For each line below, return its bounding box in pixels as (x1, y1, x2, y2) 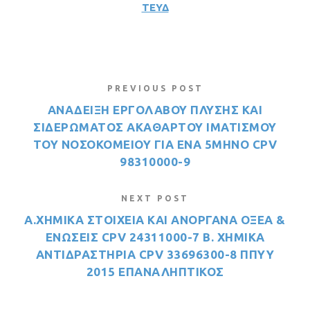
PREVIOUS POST (107, 84, 203, 93)
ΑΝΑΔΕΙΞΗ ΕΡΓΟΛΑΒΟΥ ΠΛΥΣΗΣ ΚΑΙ (47, 103, 263, 117)
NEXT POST (121, 194, 189, 203)
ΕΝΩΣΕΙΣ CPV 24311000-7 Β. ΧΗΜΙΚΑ (45, 230, 265, 244)
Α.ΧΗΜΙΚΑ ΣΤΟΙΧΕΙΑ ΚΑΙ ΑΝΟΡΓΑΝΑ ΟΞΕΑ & (24, 213, 286, 227)
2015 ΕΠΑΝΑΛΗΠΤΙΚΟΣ (86, 265, 224, 279)
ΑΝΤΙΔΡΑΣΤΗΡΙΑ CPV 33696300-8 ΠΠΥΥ (35, 248, 275, 262)
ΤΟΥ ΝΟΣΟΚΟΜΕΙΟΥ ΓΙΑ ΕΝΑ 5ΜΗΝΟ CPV (33, 138, 277, 152)
